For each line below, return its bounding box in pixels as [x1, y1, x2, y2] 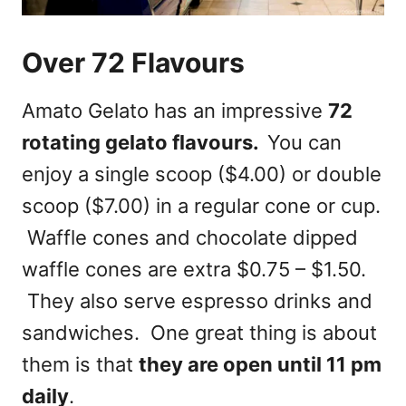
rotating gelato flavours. [22, 130, 267, 155]
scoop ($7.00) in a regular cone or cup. [22, 194, 381, 218]
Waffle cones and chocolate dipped [22, 226, 358, 250]
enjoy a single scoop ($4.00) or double [22, 162, 382, 187]
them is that [22, 353, 139, 377]
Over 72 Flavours [22, 46, 245, 80]
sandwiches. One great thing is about [22, 321, 377, 345]
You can [267, 130, 342, 155]
